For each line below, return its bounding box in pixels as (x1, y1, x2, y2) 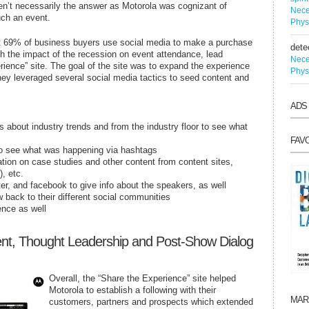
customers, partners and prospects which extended (49, 296, 253, 307)
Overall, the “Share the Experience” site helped (49, 272, 236, 283)
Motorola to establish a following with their (49, 284, 216, 295)
